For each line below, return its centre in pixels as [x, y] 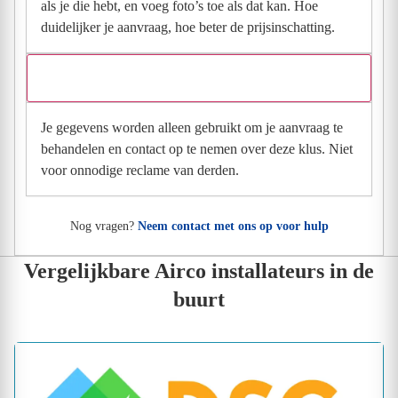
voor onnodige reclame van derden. [140, 170]
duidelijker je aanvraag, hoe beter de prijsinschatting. [188, 27]
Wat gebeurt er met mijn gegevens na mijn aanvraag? [187, 77]
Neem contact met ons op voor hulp [233, 226]
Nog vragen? [103, 226]
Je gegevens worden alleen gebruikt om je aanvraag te [192, 127]
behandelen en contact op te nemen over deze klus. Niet [197, 148]
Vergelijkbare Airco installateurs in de [199, 271]
